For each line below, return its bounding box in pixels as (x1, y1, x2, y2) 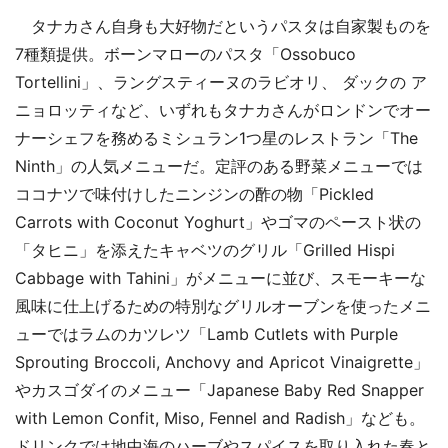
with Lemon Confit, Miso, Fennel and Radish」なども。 (15, 407, 425, 428)
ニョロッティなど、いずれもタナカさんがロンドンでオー (15, 99, 431, 120)
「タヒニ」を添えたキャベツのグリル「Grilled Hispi (15, 239, 395, 260)
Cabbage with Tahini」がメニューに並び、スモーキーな (15, 267, 426, 288)
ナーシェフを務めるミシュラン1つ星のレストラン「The (15, 127, 418, 148)
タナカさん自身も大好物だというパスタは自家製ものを (15, 15, 431, 36)
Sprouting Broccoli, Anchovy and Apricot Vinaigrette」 (15, 351, 429, 372)
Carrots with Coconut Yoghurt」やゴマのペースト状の (15, 211, 421, 232)
